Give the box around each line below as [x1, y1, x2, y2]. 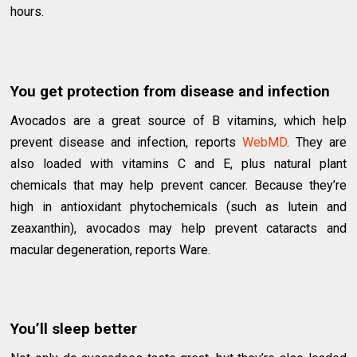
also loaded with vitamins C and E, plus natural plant [10, 156, 347, 172]
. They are [286, 135, 347, 151]
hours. [10, 4, 45, 20]
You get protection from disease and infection [10, 83, 331, 101]
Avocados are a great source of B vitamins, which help [10, 113, 347, 129]
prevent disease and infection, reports [10, 135, 242, 151]
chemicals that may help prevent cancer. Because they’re [10, 178, 347, 194]
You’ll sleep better [10, 320, 138, 339]
